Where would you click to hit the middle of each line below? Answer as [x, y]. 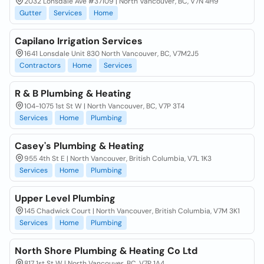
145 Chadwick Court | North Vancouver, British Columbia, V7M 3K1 [132, 211]
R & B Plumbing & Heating [73, 93]
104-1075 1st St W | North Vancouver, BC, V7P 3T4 [104, 106]
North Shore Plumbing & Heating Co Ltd [106, 251]
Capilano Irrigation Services [79, 41]
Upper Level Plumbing [65, 198]
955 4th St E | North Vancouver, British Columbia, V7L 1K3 [118, 159]
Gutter [31, 13]
